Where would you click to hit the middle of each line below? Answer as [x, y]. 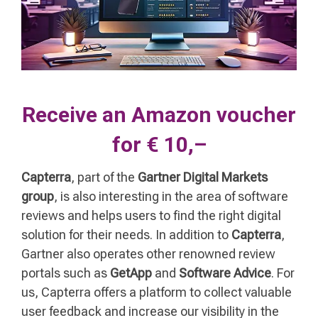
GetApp [132, 273]
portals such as [66, 273]
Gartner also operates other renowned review [148, 253]
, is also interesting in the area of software [171, 196]
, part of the [104, 177]
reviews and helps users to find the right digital [151, 215]
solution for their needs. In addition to [126, 234]
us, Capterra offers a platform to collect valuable [157, 292]
